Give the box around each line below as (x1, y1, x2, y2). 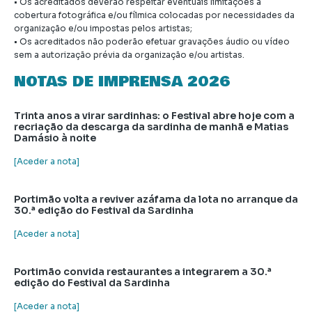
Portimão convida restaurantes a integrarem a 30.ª (14, 265, 272, 279)
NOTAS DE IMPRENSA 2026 (14, 71, 231, 93)
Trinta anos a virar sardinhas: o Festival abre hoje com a (14, 109, 295, 123)
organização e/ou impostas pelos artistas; (14, 23, 192, 34)
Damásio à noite (14, 132, 96, 145)
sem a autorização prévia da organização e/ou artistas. (14, 49, 244, 61)
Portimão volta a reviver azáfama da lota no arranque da (14, 193, 298, 206)
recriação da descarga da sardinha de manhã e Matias (14, 120, 288, 134)
